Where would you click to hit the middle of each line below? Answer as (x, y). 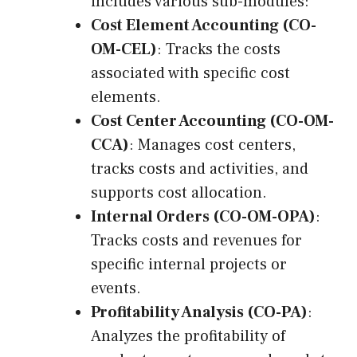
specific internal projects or (189, 265)
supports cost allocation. (179, 193)
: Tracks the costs (219, 49)
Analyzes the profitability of (188, 336)
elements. (126, 97)
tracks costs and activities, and (200, 169)
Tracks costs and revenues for (196, 241)
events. (116, 288)
